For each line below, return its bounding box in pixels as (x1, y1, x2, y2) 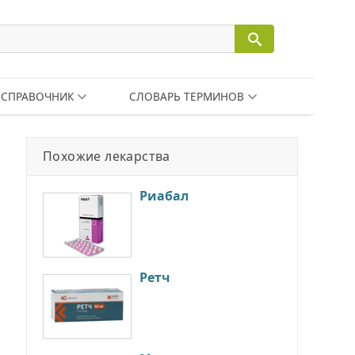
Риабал (139, 187, 189, 204)
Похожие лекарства (43, 147, 170, 165)
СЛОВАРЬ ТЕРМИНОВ (128, 89, 244, 104)
